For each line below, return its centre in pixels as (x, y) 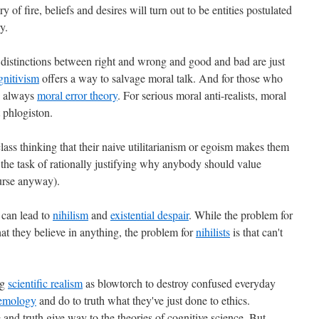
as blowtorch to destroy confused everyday (179, 283)
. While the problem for (241, 215)
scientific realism (45, 283)
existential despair (150, 215)
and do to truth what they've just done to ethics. (143, 300)
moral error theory (77, 95)
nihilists (213, 232)
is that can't (256, 232)
